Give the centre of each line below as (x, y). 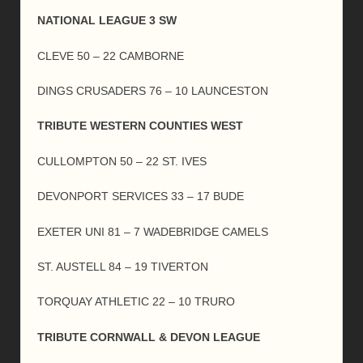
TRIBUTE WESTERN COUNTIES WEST (140, 126)
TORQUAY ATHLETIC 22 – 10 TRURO (136, 302)
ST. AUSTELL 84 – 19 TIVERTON (123, 266)
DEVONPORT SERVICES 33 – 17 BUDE (141, 196)
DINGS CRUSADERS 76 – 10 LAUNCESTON (153, 90)
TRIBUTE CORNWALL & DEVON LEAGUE (149, 337)
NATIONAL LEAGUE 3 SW (107, 21)
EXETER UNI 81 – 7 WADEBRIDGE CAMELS (153, 231)
